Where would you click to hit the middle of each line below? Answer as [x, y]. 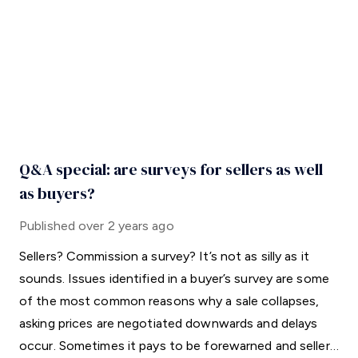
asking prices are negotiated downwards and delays [169, 323]
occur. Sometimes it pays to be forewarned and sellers [178, 346]
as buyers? [57, 193]
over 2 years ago [126, 226]
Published [47, 226]
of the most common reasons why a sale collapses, [169, 301]
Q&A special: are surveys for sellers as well [171, 169]
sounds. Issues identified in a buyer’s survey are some [174, 278]
